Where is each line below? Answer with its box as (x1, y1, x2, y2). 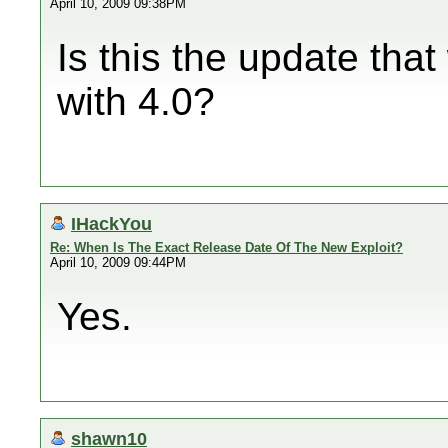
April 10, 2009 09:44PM (50, 255, 186, 270)
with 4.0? (57, 80, 215, 123)
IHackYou (71, 213, 152, 234)
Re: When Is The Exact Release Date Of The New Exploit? (50, 240, 403, 255)
